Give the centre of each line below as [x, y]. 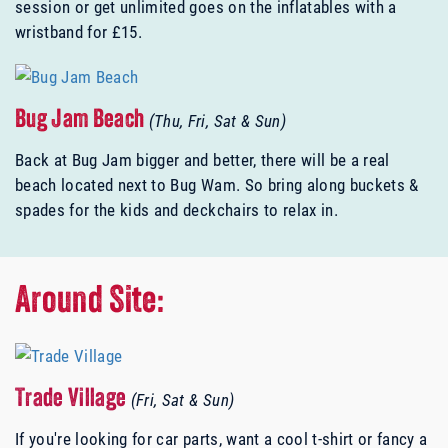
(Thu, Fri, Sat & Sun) [217, 121]
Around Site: [90, 303]
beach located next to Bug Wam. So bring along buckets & [217, 185]
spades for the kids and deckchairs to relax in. [176, 210]
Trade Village [73, 400]
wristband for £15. [79, 32]
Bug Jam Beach [82, 121]
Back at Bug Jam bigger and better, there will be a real [202, 160]
